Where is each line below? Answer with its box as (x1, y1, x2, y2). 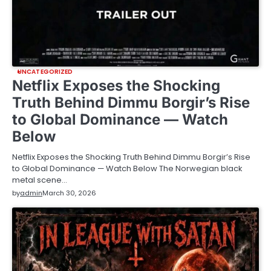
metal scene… (12, 174, 67, 186)
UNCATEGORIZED (18, 67, 73, 76)
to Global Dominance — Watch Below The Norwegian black (12, 162, 242, 174)
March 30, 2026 (42, 188, 96, 198)
